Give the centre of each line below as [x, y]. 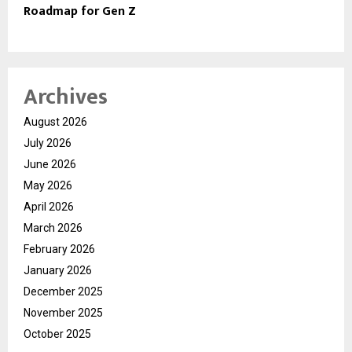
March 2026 [53, 227]
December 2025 [63, 291]
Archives [66, 97]
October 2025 [57, 334]
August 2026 [55, 121]
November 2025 [63, 312]
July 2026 [48, 143]
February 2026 [59, 249]
